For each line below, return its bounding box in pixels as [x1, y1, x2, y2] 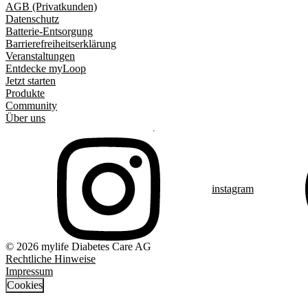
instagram [212, 182, 254, 195]
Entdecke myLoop [5, 62, 86, 74]
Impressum [5, 265, 53, 277]
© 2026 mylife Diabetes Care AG [5, 240, 151, 252]
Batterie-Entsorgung [5, 25, 93, 37]
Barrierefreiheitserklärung [5, 37, 116, 49]
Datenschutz [5, 12, 59, 25]
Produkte [5, 87, 45, 99]
